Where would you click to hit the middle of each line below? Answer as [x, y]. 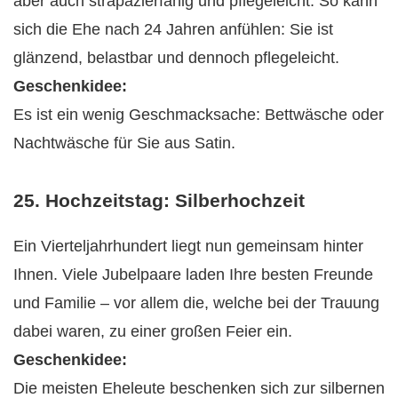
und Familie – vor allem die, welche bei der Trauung [196, 303]
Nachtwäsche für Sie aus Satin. [124, 143]
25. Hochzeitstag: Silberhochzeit [159, 201]
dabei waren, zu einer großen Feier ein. [153, 332]
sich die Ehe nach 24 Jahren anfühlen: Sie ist [173, 29]
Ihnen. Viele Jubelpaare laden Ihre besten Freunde [193, 275]
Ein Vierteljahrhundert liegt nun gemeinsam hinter [188, 247]
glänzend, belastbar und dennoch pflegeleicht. [176, 57]
